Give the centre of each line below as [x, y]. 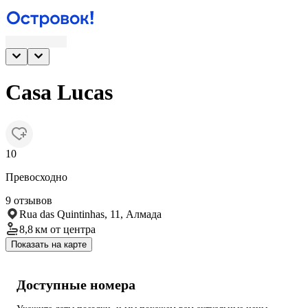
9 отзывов [29, 200]
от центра [73, 229]
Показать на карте [49, 244]
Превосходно [36, 177]
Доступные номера [76, 285]
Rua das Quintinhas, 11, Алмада [90, 214]
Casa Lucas [59, 92]
